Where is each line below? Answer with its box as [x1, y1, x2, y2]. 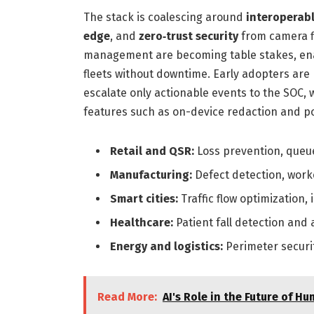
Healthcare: [109, 216, 173, 230]
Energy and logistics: [109, 240, 223, 254]
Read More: [97, 290, 157, 304]
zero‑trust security [138, 29, 238, 43]
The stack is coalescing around [83, 11, 246, 25]
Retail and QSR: [109, 144, 194, 158]
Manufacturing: [109, 168, 192, 182]
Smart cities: [109, 192, 178, 206]
